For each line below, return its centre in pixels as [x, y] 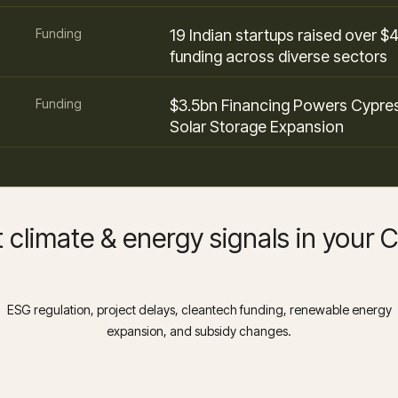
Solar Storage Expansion [257, 126]
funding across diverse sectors [279, 56]
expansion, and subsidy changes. [199, 330]
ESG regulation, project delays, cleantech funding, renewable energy [199, 309]
